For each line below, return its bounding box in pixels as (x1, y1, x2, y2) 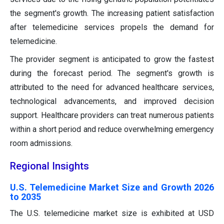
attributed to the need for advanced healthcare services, (10, 82, 214, 92)
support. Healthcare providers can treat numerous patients (10, 110, 214, 120)
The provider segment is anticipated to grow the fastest (10, 54, 214, 64)
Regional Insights (10, 160, 89, 172)
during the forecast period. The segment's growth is (10, 68, 214, 78)
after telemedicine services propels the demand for (10, 22, 214, 32)
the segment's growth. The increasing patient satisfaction (10, 8, 214, 18)
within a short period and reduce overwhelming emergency (10, 124, 214, 134)
